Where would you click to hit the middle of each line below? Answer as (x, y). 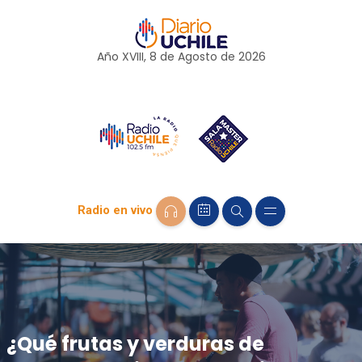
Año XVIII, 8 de (137, 57)
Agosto (197, 57)
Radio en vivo (115, 210)
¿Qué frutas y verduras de (135, 343)
